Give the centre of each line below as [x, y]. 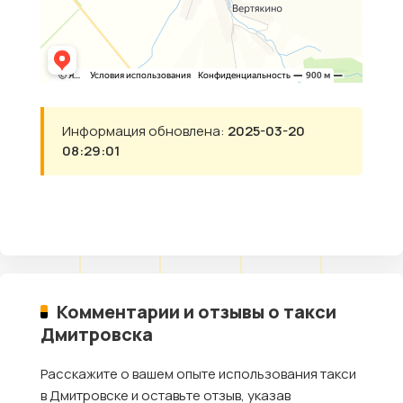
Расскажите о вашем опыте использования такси [198, 374]
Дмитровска [97, 335]
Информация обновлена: [145, 131]
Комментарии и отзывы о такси [196, 312]
